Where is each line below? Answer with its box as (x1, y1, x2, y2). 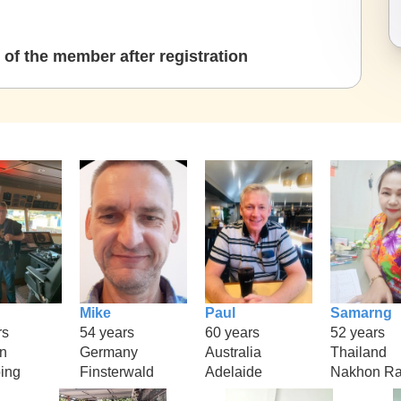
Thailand (330, 344, 387, 360)
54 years (80, 324, 134, 340)
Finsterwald (80, 363, 154, 380)
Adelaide (205, 363, 262, 380)
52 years (330, 324, 385, 340)
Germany (80, 344, 138, 360)
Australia (205, 344, 261, 360)
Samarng (330, 304, 392, 320)
